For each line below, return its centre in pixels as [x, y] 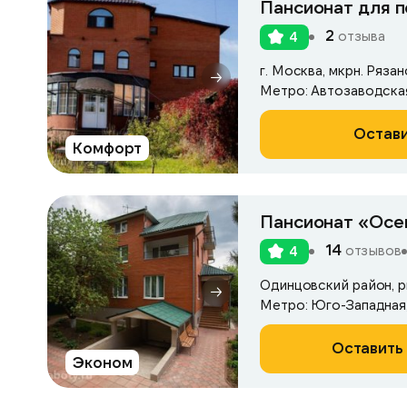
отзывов [371, 250]
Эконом [103, 362]
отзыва [360, 35]
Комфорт [108, 147]
